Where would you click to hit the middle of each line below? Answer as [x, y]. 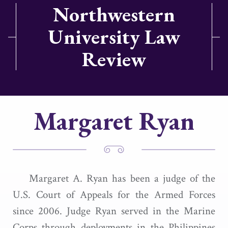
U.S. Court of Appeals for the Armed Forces [114, 195]
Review [114, 59]
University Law [114, 37]
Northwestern [114, 14]
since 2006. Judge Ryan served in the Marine [114, 211]
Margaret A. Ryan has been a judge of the [122, 178]
